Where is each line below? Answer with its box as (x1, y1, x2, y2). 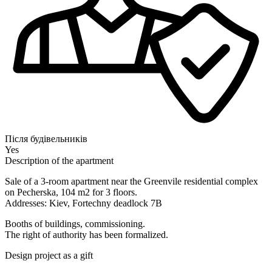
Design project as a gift (5, 250, 93, 261)
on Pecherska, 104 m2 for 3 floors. (5, 187, 137, 198)
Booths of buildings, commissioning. (5, 219, 145, 229)
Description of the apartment (5, 155, 114, 166)
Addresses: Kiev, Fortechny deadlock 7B (5, 198, 162, 209)
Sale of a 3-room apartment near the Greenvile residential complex (5, 176, 258, 187)
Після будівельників (5, 134, 87, 144)
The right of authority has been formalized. (5, 229, 168, 240)
